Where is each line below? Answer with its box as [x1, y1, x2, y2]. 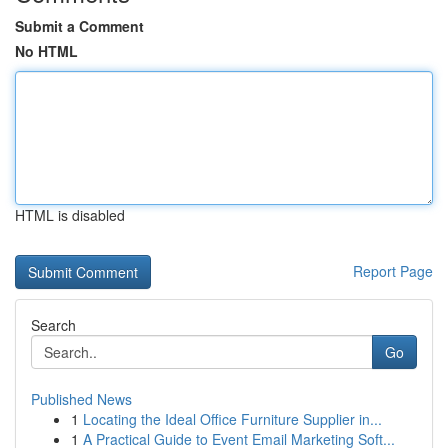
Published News [31, 389, 132, 409]
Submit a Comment [15, 16, 144, 36]
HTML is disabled [15, 205, 125, 225]
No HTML [15, 41, 78, 61]
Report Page [353, 261, 433, 281]
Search [31, 315, 76, 335]
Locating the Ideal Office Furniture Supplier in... [83, 409, 382, 429]
